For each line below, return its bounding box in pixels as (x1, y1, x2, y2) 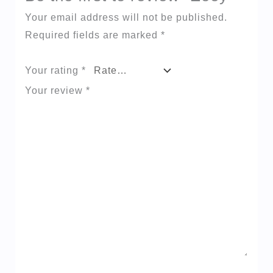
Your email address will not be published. (24, 12, 227, 23)
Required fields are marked (24, 30, 161, 41)
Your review (24, 85, 86, 96)
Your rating (24, 65, 82, 76)
